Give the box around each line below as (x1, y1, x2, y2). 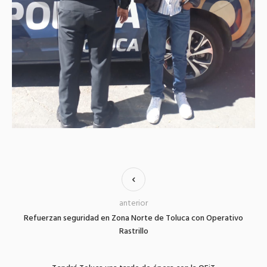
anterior (119, 197, 148, 211)
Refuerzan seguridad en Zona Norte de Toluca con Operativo (24, 212, 243, 226)
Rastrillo (119, 225, 148, 239)
